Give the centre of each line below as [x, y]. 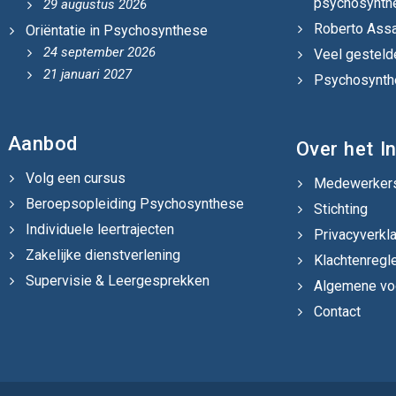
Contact [337, 311]
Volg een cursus [75, 178]
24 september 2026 [99, 52]
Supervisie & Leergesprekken [117, 280]
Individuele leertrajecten [99, 229]
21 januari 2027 [87, 74]
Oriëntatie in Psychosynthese [116, 30]
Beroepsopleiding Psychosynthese [134, 203]
